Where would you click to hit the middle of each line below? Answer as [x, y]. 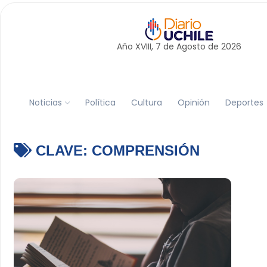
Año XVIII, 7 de [146, 46]
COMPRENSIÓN [145, 150]
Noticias [45, 102]
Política [100, 102]
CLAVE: [61, 150]
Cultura [146, 102]
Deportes [244, 102]
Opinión [193, 102]
